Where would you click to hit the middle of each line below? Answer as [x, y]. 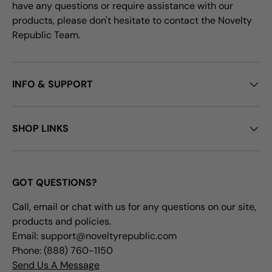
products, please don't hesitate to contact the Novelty [132, 21]
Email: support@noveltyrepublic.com [94, 236]
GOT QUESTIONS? [55, 183]
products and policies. [62, 222]
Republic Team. [46, 35]
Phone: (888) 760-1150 [63, 251]
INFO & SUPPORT [53, 84]
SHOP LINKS [40, 129]
